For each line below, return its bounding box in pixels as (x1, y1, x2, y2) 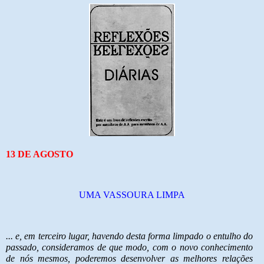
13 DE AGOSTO (6, 148, 73, 159)
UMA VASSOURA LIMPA (79, 190, 185, 200)
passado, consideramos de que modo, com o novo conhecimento (6, 242, 253, 253)
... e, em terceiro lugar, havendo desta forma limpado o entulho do (6, 231, 253, 242)
